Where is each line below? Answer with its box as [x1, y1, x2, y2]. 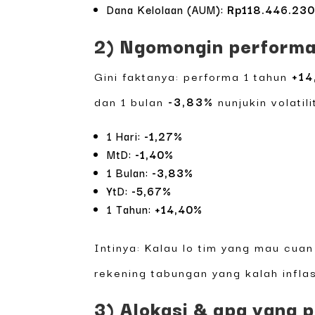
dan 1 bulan [94, 93, 169, 110]
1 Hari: [107, 127, 145, 145]
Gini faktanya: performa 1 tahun [94, 67, 292, 85]
